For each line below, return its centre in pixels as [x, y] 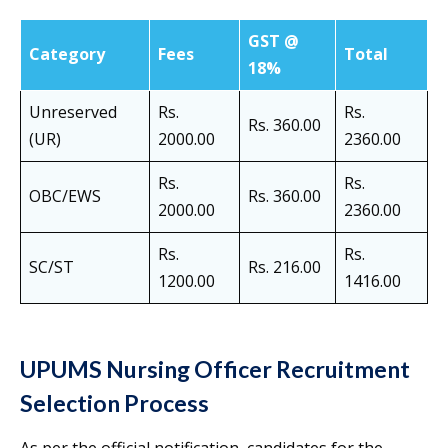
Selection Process [114, 403]
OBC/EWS [65, 196]
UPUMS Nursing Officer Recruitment [215, 369]
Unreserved [73, 112]
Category [67, 54]
